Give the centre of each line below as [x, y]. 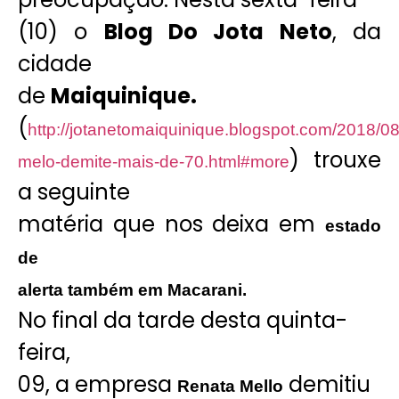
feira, [44, 352]
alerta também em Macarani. [132, 289]
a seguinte [74, 191]
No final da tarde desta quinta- [183, 320]
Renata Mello [230, 386]
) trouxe [335, 159]
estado [353, 225]
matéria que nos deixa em [171, 224]
